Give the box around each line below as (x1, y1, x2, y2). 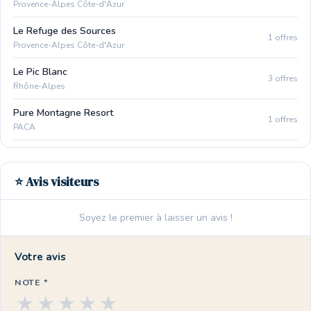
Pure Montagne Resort (13, 106, 113, 119)
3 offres (268, 72, 298, 84)
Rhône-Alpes (13, 81, 65, 92)
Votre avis (15, 250, 66, 264)
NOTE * (15, 276, 49, 288)
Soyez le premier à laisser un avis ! (78, 211, 233, 224)
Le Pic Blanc (13, 65, 67, 78)
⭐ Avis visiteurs (15, 174, 99, 190)
